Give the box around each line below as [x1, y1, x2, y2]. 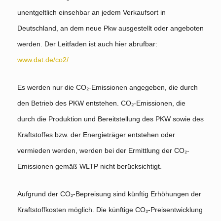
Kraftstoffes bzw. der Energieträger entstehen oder [17, 131, 175, 139]
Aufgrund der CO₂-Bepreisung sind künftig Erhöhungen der [17, 190, 201, 198]
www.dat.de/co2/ [17, 56, 69, 64]
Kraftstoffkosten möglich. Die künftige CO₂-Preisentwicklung [17, 206, 203, 214]
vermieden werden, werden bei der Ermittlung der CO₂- [17, 147, 189, 155]
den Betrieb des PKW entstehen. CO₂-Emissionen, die [17, 99, 185, 108]
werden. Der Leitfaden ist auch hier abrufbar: [17, 40, 157, 48]
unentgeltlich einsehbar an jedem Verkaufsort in [17, 8, 166, 17]
